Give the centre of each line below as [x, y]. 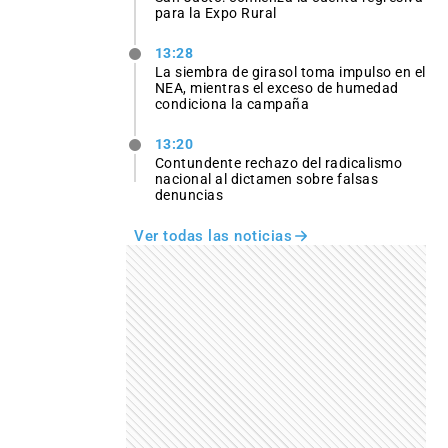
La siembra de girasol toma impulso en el [290, 72]
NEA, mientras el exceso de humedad [276, 88]
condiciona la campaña [232, 104]
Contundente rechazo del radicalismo [278, 163]
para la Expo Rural [215, 12]
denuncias [189, 195]
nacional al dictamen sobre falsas [266, 179]
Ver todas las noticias [213, 236]
